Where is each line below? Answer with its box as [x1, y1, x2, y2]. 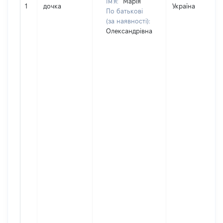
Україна [172, 2, 195, 9]
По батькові [106, 7, 143, 14]
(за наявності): [106, 17, 150, 24]
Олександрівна [106, 27, 152, 34]
